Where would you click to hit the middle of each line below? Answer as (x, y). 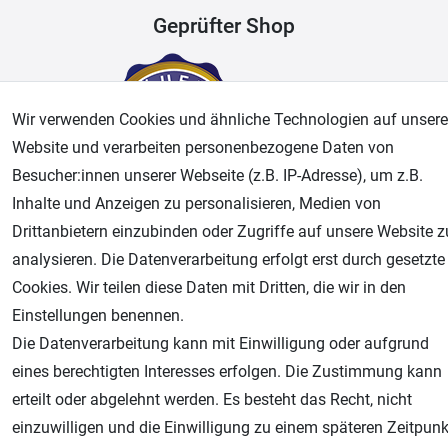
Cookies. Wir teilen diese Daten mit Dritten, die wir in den (209, 287)
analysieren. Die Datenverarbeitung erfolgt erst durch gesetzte (228, 259)
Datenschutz (269, 249)
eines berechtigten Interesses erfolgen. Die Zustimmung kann (227, 371)
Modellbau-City (97, 403)
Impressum (384, 249)
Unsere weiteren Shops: (130, 303)
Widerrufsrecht (146, 249)
